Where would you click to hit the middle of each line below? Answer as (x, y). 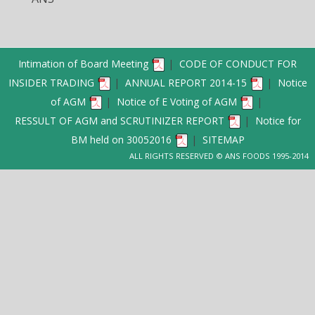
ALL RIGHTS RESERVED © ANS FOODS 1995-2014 (219, 155)
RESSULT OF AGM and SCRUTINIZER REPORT (119, 120)
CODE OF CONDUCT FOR (238, 63)
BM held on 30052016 (121, 139)
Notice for (278, 120)
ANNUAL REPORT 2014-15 (186, 82)
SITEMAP (223, 139)
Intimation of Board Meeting (83, 63)
